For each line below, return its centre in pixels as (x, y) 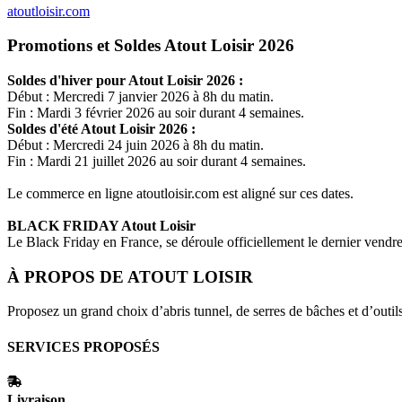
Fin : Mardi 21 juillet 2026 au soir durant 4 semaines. (157, 162)
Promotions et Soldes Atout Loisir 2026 (151, 46)
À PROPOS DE (67, 276)
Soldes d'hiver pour (68, 81)
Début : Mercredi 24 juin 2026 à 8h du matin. (135, 145)
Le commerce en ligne (72, 194)
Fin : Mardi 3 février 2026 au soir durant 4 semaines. (156, 113)
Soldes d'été (44, 129)
